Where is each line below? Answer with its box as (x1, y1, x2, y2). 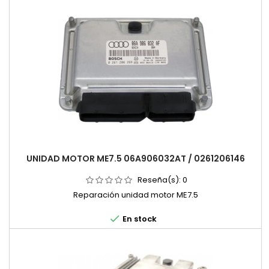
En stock (120, 213, 157, 225)
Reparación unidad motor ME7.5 (73, 189, 198, 201)
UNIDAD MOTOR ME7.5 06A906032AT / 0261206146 (26, 153, 245, 165)
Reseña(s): (137, 174, 183, 186)
